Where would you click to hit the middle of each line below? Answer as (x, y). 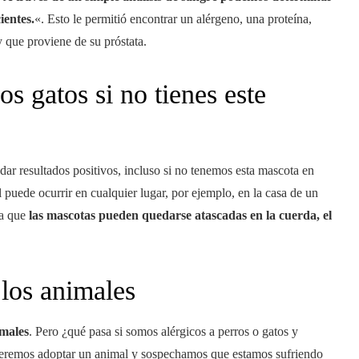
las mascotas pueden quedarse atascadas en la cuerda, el (180, 215)
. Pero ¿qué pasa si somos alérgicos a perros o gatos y (163, 331)
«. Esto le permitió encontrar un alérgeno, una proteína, (173, 19)
